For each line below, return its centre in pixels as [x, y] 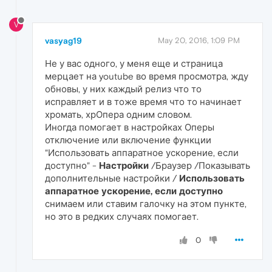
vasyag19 [63, 40]
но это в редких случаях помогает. [122, 216]
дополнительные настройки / [112, 178]
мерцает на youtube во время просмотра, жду [147, 76]
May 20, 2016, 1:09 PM [199, 40]
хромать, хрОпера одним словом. [118, 114]
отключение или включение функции [128, 140]
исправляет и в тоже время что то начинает [143, 101]
